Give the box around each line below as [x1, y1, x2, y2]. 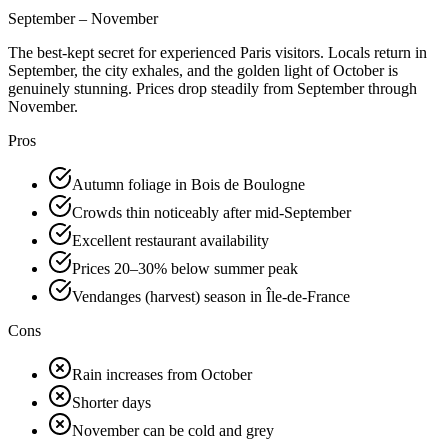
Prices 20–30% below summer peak [72, 260, 298, 278]
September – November [8, 10, 158, 28]
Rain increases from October [72, 366, 252, 384]
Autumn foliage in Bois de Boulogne [72, 176, 305, 194]
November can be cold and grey [72, 422, 274, 440]
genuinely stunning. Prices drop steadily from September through [8, 80, 417, 98]
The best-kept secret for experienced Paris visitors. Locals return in [8, 44, 427, 62]
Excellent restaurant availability [72, 232, 269, 250]
